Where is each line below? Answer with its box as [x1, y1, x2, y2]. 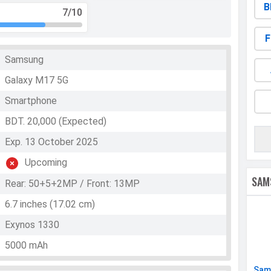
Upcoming [25, 157, 68, 169]
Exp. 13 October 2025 [5, 136, 99, 148]
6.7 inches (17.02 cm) [5, 198, 96, 211]
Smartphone [5, 95, 57, 107]
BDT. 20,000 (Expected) [5, 116, 107, 128]
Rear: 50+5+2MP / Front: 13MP [5, 178, 140, 190]
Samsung [5, 54, 44, 66]
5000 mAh [5, 240, 48, 252]
